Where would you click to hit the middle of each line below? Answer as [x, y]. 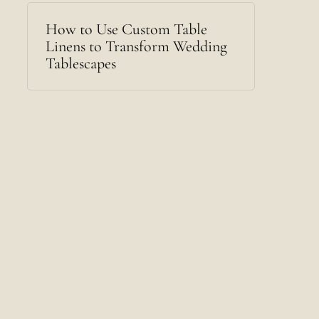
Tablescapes [80, 63]
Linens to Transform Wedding [136, 46]
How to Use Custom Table [126, 29]
